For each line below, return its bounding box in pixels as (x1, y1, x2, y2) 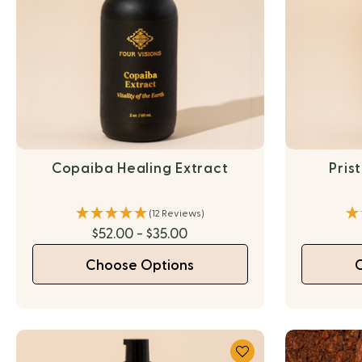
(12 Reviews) (148, 208, 204, 218)
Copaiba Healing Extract (51, 161, 229, 175)
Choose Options (86, 258, 195, 272)
